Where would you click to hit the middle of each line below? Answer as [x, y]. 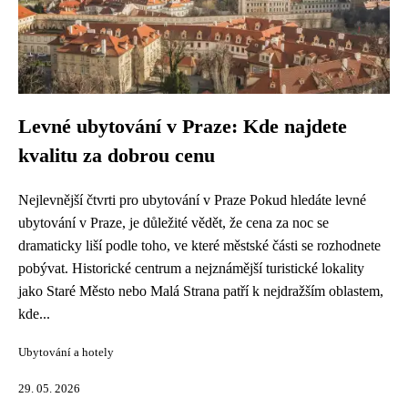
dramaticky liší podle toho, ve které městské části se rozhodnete [199, 245]
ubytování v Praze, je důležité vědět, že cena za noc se [173, 223]
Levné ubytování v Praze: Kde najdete [183, 127]
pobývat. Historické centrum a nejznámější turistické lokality [191, 268]
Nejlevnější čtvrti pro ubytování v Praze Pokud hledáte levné [192, 200]
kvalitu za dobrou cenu [117, 156]
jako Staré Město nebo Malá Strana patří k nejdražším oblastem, [201, 291]
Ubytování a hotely [66, 352]
